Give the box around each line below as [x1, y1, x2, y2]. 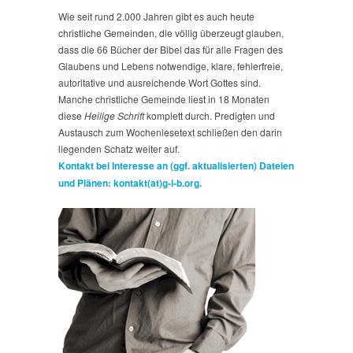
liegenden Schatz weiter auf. [58, 141, 180, 155]
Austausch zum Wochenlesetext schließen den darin [58, 124, 282, 139]
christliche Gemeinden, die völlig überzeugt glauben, [58, 25, 284, 39]
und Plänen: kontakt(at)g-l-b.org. [58, 175, 202, 190]
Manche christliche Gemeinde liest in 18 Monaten [58, 91, 269, 106]
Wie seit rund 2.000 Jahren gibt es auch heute [58, 9, 255, 23]
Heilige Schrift [84, 108, 144, 122]
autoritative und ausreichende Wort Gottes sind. [58, 75, 261, 89]
